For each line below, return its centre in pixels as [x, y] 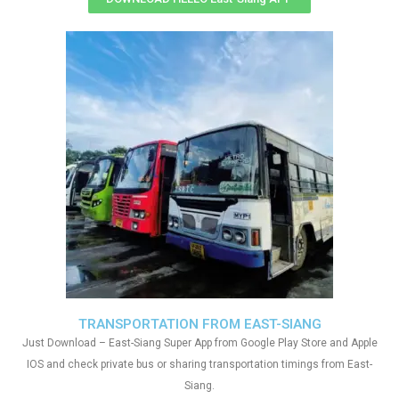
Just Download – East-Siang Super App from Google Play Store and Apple [199, 343]
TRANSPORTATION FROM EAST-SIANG [199, 324]
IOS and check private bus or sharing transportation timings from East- [199, 364]
